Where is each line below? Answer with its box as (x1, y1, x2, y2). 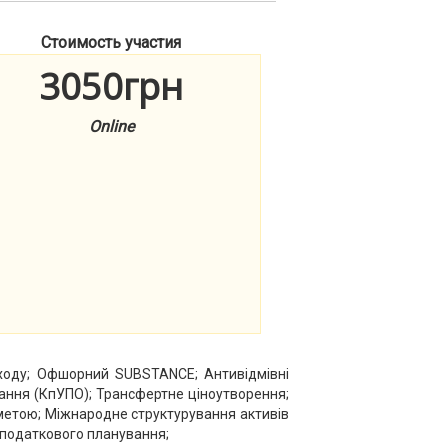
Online (88, 117, 134, 137)
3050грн (39, 62, 183, 112)
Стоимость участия (41, 33, 181, 52)
